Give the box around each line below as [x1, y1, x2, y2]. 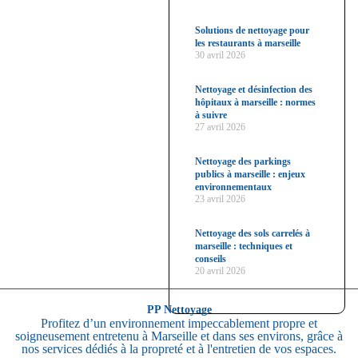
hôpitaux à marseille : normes [195, 97, 316, 109]
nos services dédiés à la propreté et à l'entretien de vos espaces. [22, 342, 336, 356]
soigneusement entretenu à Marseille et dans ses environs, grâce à [15, 329, 343, 344]
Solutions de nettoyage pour [195, 25, 310, 37]
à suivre [195, 109, 228, 121]
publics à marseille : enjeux [195, 169, 306, 181]
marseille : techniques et [195, 241, 293, 253]
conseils [195, 253, 227, 265]
